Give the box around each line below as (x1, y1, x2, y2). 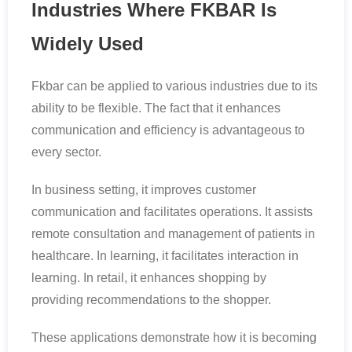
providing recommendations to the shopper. (31, 292, 271, 306)
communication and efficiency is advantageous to (31, 123, 305, 137)
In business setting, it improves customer (31, 182, 256, 196)
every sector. (31, 145, 101, 159)
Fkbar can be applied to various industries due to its (31, 79, 317, 93)
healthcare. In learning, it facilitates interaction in (31, 248, 299, 262)
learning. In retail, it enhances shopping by (31, 270, 266, 284)
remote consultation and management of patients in (31, 226, 315, 240)
